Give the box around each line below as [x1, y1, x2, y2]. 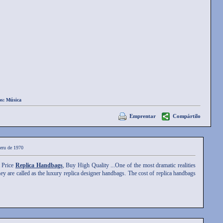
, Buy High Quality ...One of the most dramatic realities [62, 162, 196, 169]
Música [6, 97, 21, 103]
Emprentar [129, 113, 156, 119]
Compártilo [173, 113, 201, 119]
